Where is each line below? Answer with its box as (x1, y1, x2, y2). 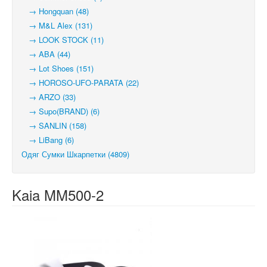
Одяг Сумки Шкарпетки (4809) (21, 148, 129, 160)
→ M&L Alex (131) (21, 20, 92, 31)
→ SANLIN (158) (21, 120, 86, 131)
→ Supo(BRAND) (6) (21, 105, 100, 117)
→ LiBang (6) (21, 134, 74, 145)
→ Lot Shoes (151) (21, 63, 94, 74)
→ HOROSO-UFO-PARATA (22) (21, 77, 139, 88)
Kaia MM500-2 (12, 184, 104, 205)
